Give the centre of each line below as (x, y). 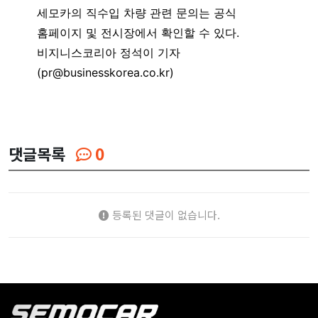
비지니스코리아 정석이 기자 (109, 52)
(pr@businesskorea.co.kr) (105, 72)
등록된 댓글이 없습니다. (164, 214)
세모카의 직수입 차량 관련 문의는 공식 (137, 12)
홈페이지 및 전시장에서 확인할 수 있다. (138, 32)
